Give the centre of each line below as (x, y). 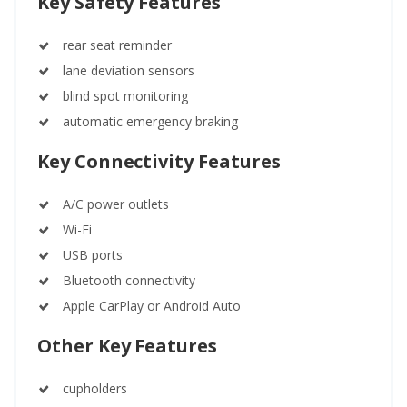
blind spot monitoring (125, 96)
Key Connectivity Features (159, 162)
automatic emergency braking (150, 122)
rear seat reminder (117, 45)
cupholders (95, 389)
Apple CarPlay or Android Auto (152, 306)
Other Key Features (127, 346)
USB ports (93, 255)
